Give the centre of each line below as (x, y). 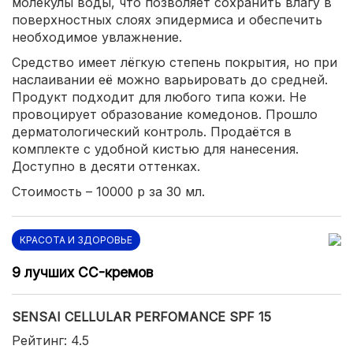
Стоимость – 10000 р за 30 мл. (108, 191)
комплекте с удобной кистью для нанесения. (155, 149)
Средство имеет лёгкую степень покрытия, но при (175, 62)
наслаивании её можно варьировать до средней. (170, 79)
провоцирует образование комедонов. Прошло (165, 114)
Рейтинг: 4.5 (50, 340)
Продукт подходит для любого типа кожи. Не (159, 97)
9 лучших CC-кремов (82, 272)
